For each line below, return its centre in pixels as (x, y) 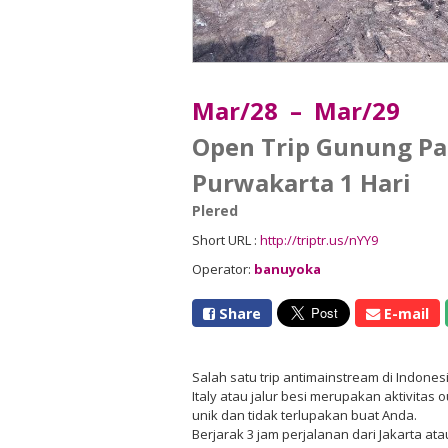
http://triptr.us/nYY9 (319, 240)
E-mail (404, 313)
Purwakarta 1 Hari (301, 182)
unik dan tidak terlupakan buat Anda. (304, 415)
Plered (215, 210)
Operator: (223, 269)
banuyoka (287, 269)
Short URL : (226, 240)
